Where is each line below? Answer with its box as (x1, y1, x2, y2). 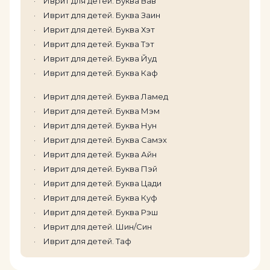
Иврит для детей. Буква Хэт (43, 24, 155, 34)
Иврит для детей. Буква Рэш (43, 207, 158, 217)
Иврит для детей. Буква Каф (43, 67, 158, 78)
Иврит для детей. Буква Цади (43, 178, 162, 188)
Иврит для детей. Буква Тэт (43, 39, 154, 49)
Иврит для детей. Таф (43, 236, 131, 246)
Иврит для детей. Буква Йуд (43, 53, 157, 63)
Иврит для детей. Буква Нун (43, 120, 157, 130)
